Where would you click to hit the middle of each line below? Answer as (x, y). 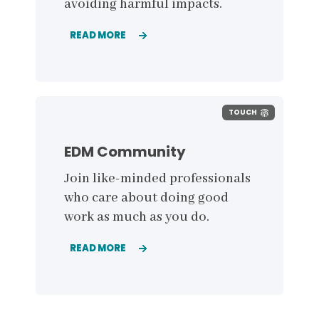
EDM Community (125, 151)
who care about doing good (146, 198)
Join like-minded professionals (157, 178)
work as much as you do (135, 217)
